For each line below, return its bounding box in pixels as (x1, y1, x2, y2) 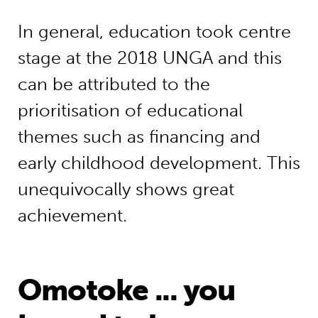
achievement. (17, 205, 127, 226)
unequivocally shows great (17, 179, 234, 200)
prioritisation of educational (17, 100, 243, 121)
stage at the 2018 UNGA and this (17, 48, 282, 69)
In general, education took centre (17, 21, 291, 43)
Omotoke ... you (17, 272, 236, 309)
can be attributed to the (17, 74, 210, 95)
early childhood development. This (17, 153, 300, 174)
